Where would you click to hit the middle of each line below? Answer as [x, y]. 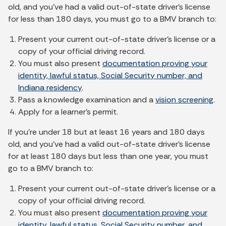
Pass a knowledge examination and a [87, 100]
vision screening [184, 100]
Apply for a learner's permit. [68, 112]
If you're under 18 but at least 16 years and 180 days [106, 132]
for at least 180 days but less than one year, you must [108, 156]
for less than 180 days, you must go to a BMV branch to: [112, 19]
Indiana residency [50, 88]
